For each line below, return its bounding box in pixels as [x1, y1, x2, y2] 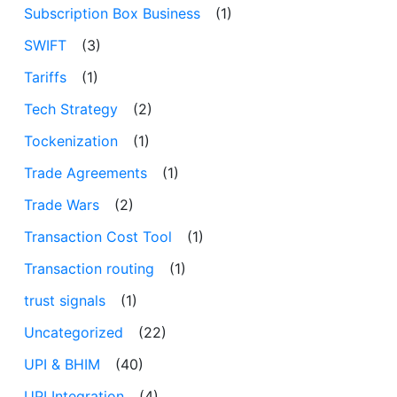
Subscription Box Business [24, 4, 200, 22]
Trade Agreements [24, 163, 147, 182]
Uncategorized [24, 323, 123, 341]
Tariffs [24, 67, 66, 86]
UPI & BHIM [24, 354, 100, 373]
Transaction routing [24, 259, 154, 277]
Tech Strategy [24, 99, 118, 118]
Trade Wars [24, 195, 99, 214]
